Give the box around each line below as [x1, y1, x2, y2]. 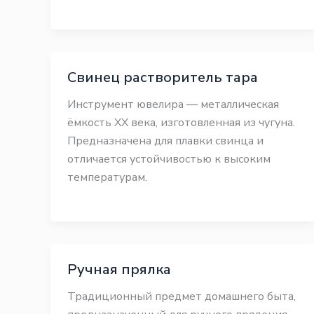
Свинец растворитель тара [67, 68, 258, 87]
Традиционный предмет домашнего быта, [67, 289, 296, 304]
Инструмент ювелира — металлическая [67, 97, 279, 112]
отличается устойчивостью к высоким [67, 151, 271, 167]
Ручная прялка [67, 260, 171, 279]
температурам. [67, 170, 147, 185]
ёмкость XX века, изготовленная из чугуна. [67, 115, 295, 130]
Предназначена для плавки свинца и [67, 133, 264, 149]
